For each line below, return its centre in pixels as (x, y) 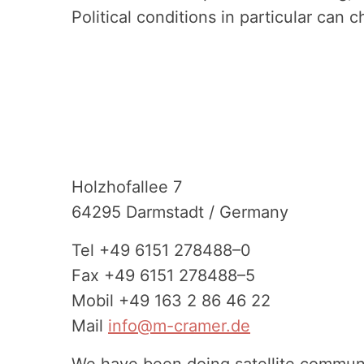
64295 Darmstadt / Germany (180, 212)
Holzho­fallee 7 (127, 187)
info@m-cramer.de (179, 326)
